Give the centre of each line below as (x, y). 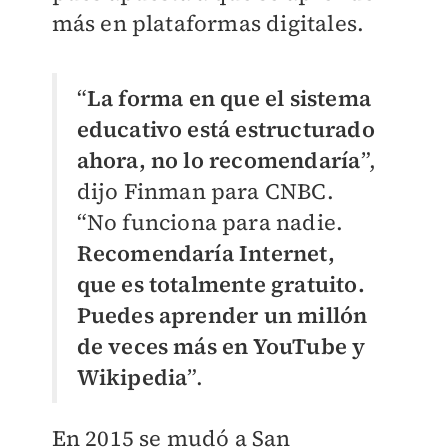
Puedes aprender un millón (222, 314)
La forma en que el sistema (228, 97)
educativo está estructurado (225, 128)
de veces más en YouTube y (221, 345)
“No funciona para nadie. (210, 221)
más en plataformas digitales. (208, 22)
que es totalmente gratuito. (220, 283)
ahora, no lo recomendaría (218, 159)
